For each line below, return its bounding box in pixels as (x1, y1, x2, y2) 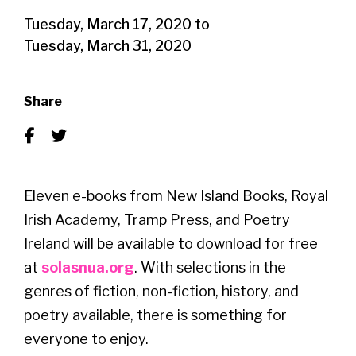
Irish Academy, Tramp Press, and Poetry (24, 211, 290, 228)
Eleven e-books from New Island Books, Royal (24, 187, 328, 204)
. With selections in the (134, 258, 286, 276)
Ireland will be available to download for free (24, 234, 318, 252)
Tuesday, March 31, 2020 (24, 37, 192, 54)
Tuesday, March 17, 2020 (24, 15, 192, 33)
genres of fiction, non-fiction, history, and (24, 282, 299, 300)
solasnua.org (41, 258, 134, 276)
